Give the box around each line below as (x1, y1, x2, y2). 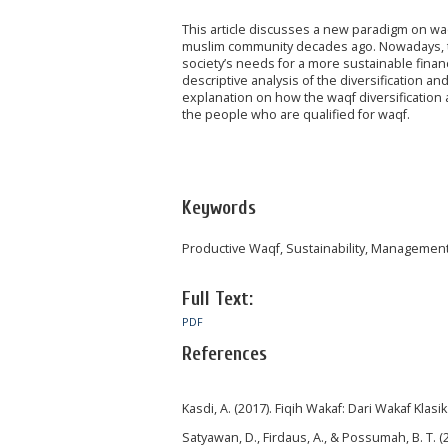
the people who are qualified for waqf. (182, 106, 410, 124)
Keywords (182, 196, 256, 219)
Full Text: (182, 288, 253, 311)
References (182, 343, 267, 366)
